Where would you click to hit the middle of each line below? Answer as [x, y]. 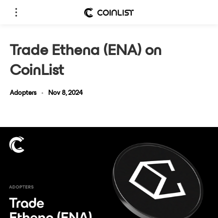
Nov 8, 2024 [65, 93]
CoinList [37, 71]
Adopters [23, 93]
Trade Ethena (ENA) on [86, 51]
